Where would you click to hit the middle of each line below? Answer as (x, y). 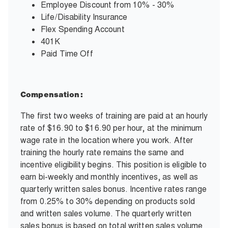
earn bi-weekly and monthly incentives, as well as (109, 177)
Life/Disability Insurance (84, 17)
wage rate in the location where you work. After (107, 140)
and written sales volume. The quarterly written (106, 213)
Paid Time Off (67, 53)
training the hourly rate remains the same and (102, 152)
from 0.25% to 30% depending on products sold (108, 201)
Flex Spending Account (83, 29)
